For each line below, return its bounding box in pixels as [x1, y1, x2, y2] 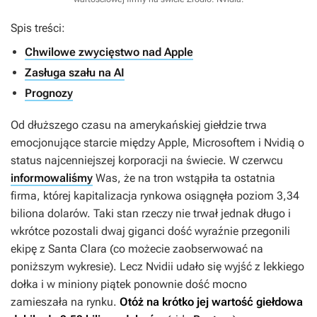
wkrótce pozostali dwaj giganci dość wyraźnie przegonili [11, 224, 290, 238]
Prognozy [25, 86, 73, 100]
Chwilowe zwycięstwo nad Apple [25, 45, 193, 59]
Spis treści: [11, 21, 65, 35]
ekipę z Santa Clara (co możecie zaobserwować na [11, 242, 263, 256]
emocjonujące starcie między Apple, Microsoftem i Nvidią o [11, 136, 304, 150]
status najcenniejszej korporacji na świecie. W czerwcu [11, 154, 283, 168]
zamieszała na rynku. [11, 295, 120, 309]
